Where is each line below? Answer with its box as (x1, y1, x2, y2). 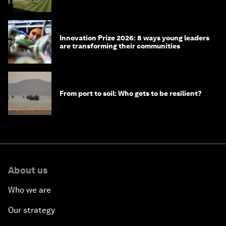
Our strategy (8, 205, 55, 215)
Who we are (8, 185, 51, 195)
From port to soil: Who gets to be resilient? (60, 89, 202, 98)
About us (8, 165, 47, 176)
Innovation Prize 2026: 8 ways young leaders (60, 34, 209, 42)
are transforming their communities (60, 42, 180, 50)
